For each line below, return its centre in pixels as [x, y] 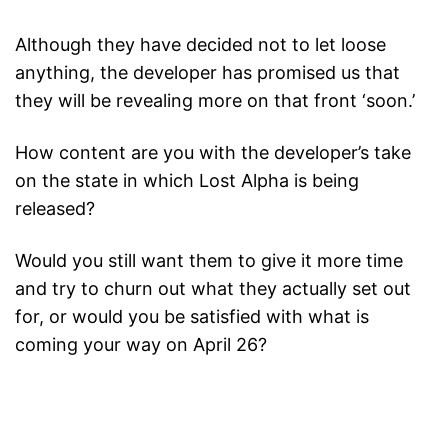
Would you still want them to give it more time [209, 261]
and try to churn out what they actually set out [213, 289]
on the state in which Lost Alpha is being [187, 181]
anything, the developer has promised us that [207, 73]
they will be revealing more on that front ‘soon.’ [215, 101]
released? [55, 209]
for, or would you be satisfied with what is [192, 317]
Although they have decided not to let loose [200, 45]
